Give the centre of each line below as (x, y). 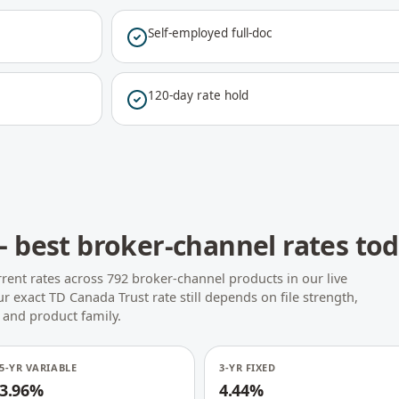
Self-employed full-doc (210, 33)
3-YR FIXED (248, 367)
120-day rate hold (198, 95)
